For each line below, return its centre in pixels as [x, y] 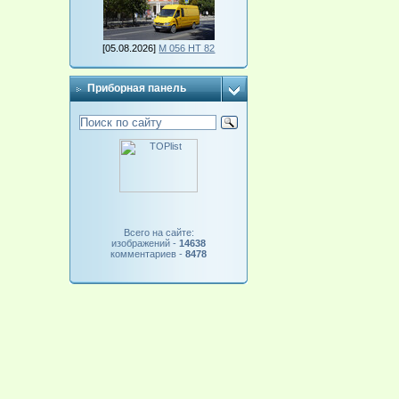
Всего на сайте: [159, 232]
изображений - [146, 243]
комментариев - [148, 254]
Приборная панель [137, 88]
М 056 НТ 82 [187, 48]
